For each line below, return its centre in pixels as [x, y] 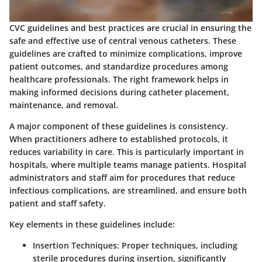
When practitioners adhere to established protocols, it [119, 139]
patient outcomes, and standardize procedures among [119, 67]
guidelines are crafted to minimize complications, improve [126, 54]
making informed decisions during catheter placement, [119, 92]
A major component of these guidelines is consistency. [119, 126]
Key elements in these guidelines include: [92, 225]
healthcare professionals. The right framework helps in [119, 80]
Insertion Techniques [75, 246]
